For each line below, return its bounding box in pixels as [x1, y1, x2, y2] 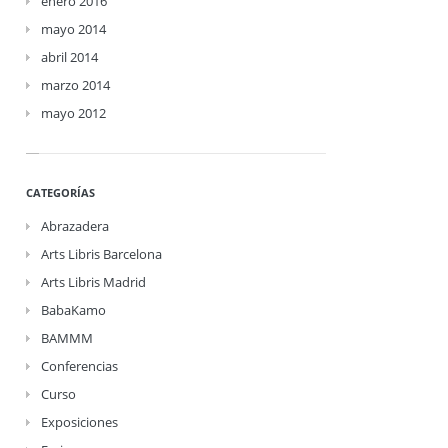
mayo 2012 [41, 104, 106, 122]
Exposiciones [41, 413, 118, 431]
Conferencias [41, 357, 118, 375]
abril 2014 [41, 48, 98, 66]
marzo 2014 [41, 76, 110, 94]
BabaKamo [41, 301, 106, 319]
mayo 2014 [41, 20, 106, 38]
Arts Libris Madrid [41, 273, 146, 291]
